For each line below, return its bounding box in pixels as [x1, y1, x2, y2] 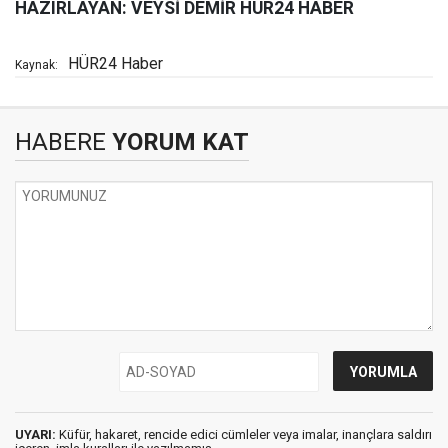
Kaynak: [15, 57, 58, 72]
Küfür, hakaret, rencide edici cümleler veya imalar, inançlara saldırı [56, 426, 432, 442]
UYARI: [15, 426, 56, 442]
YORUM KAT [106, 127, 249, 156]
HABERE [15, 127, 106, 156]
